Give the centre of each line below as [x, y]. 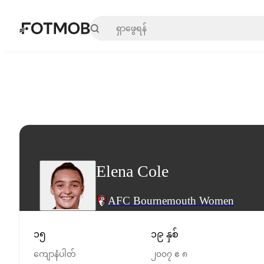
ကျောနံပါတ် [55, 254]
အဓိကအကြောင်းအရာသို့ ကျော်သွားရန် [105, 24]
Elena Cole [132, 171]
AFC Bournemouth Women [171, 201]
